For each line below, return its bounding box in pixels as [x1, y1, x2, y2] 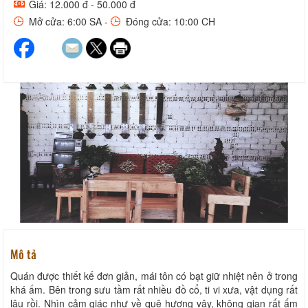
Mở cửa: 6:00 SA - [26, 14, 111, 28]
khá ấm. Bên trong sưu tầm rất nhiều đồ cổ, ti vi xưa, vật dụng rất [10, 283, 298, 297]
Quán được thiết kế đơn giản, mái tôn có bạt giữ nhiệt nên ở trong [10, 269, 298, 283]
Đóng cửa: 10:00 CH [123, 14, 215, 28]
